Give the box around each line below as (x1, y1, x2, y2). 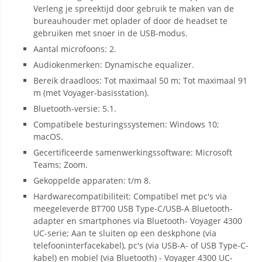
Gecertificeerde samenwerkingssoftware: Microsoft (33, 147, 232, 158)
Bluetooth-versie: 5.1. (33, 103, 116, 114)
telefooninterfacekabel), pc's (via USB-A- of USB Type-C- (33, 240, 249, 251)
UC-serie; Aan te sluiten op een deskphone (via (33, 227, 216, 239)
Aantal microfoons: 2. (33, 43, 116, 54)
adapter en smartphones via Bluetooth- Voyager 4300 (33, 215, 242, 226)
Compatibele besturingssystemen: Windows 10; (33, 119, 219, 130)
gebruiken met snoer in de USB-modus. (33, 27, 188, 39)
